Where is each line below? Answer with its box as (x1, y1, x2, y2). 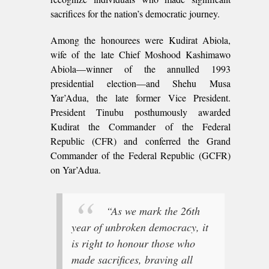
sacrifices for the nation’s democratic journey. (50, 7, 220, 20)
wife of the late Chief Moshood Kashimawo (50, 48, 231, 61)
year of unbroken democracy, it (71, 220, 208, 235)
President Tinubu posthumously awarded (50, 106, 231, 118)
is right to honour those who (71, 236, 195, 251)
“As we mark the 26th (106, 204, 200, 219)
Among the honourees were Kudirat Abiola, (50, 34, 231, 46)
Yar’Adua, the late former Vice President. (50, 91, 231, 104)
